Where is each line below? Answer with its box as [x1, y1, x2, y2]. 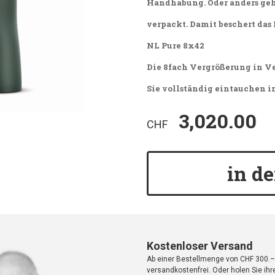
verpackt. [147, 18, 190, 30]
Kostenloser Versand [147, 239, 253, 253]
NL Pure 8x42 [147, 40, 204, 52]
